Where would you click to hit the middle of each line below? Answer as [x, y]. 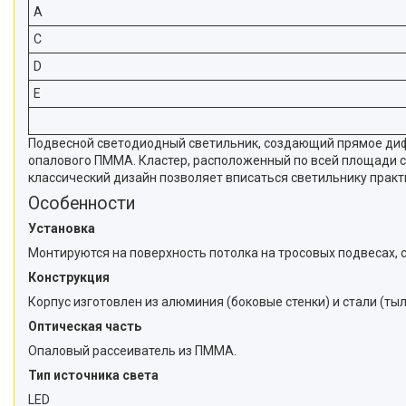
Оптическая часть [85, 326]
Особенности [82, 203]
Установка [62, 228]
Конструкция [69, 277]
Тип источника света [93, 375]
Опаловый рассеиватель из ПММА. [132, 350]
